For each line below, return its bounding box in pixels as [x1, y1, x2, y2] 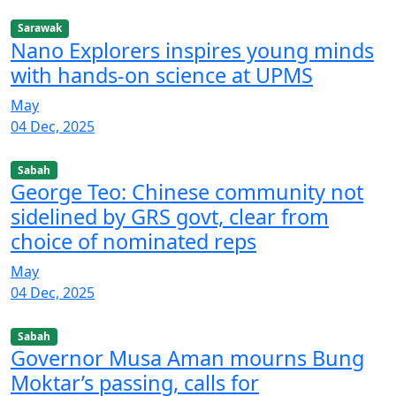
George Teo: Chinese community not [11, 177, 363, 206]
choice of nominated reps [11, 226, 256, 255]
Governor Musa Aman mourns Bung [11, 343, 364, 372]
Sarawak [17, 20, 62, 36]
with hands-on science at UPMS [11, 60, 313, 89]
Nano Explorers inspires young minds [11, 35, 374, 65]
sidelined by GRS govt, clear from [11, 202, 329, 231]
